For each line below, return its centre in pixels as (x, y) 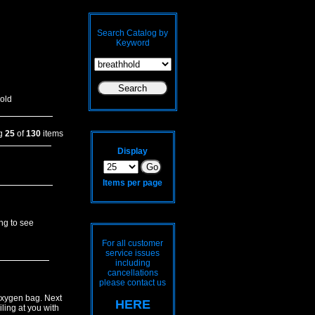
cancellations (133, 273)
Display (133, 151)
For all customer (133, 243)
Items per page (133, 183)
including (133, 263)
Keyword (133, 43)
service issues (133, 253)
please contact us (133, 283)
